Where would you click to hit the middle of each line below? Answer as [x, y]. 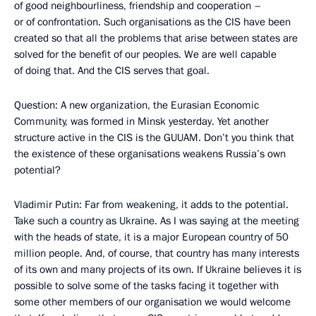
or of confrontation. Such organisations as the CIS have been [152, 22]
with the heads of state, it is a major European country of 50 [151, 237]
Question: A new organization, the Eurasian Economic [136, 105]
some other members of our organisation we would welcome [152, 302]
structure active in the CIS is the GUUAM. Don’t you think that [154, 138]
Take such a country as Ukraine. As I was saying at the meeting [157, 221]
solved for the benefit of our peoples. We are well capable [145, 54]
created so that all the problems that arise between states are [156, 38]
